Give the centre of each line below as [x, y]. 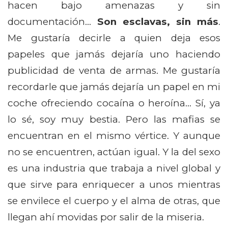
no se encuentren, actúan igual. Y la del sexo [114, 152]
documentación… [52, 22]
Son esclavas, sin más [158, 22]
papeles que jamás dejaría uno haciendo [114, 54]
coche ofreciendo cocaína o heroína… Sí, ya [114, 103]
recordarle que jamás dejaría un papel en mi [114, 87]
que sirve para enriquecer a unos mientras [114, 185]
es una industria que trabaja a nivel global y [114, 168]
